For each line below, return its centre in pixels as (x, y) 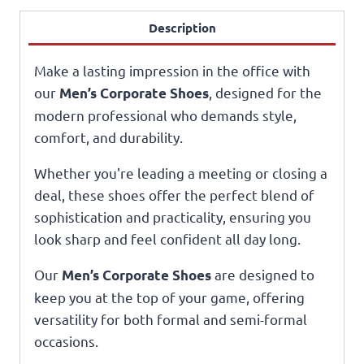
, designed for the (265, 93)
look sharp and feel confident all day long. (167, 239)
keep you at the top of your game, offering (169, 297)
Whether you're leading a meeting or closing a (181, 173)
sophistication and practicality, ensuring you (173, 217)
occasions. (66, 341)
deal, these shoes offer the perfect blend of (174, 195)
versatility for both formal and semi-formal (171, 319)
